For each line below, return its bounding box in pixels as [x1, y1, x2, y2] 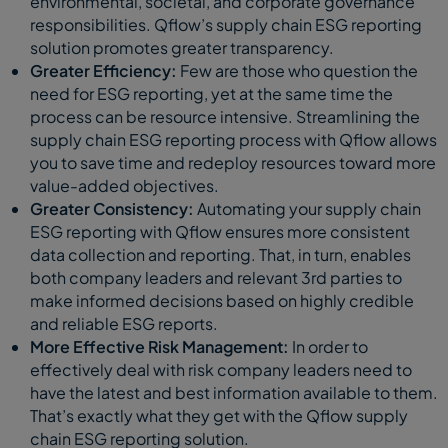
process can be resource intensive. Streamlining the [30, 105, 420, 127]
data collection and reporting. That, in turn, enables [30, 243, 411, 265]
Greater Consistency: [30, 197, 194, 219]
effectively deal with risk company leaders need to [30, 358, 412, 380]
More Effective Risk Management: [30, 335, 289, 357]
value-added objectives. [30, 174, 219, 196]
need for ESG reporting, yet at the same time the [30, 82, 393, 104]
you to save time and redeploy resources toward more [30, 151, 436, 173]
